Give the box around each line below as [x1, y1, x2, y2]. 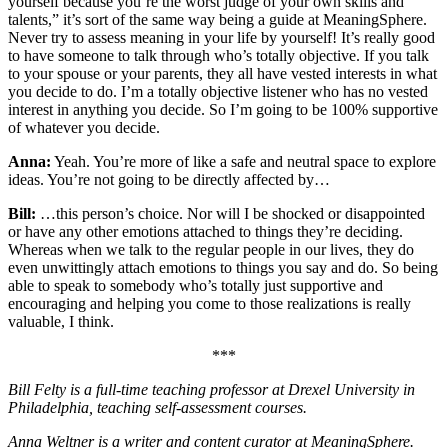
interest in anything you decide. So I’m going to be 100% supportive [8, 100, 438, 118]
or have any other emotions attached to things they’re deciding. [8, 222, 403, 240]
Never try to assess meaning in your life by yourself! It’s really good [8, 28, 435, 46]
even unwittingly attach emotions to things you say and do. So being [8, 258, 438, 276]
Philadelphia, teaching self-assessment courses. [8, 398, 307, 416]
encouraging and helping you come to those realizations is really [8, 294, 411, 312]
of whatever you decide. [8, 118, 160, 136]
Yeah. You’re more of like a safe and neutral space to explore [51, 152, 436, 170]
